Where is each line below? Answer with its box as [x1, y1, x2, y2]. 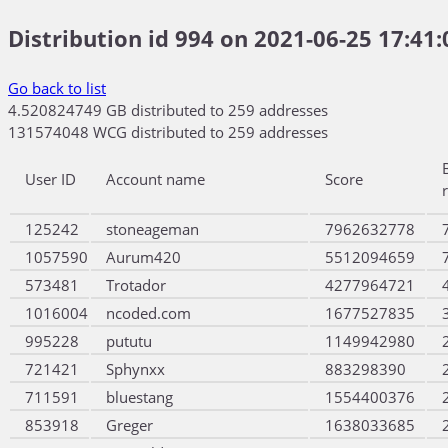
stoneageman [106, 219, 199, 239]
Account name [106, 169, 205, 189]
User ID [25, 169, 76, 189]
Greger [106, 415, 153, 435]
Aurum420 [106, 247, 181, 267]
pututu [106, 331, 152, 351]
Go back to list [8, 78, 106, 98]
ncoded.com [106, 303, 191, 323]
